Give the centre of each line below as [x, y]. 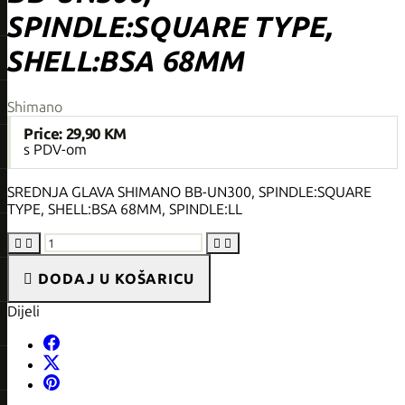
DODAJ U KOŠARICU [116, 278]
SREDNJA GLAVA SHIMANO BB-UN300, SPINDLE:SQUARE [189, 192]
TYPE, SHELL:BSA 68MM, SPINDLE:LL [125, 209]
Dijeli [24, 311]
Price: [45, 133]
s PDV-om [55, 149]
